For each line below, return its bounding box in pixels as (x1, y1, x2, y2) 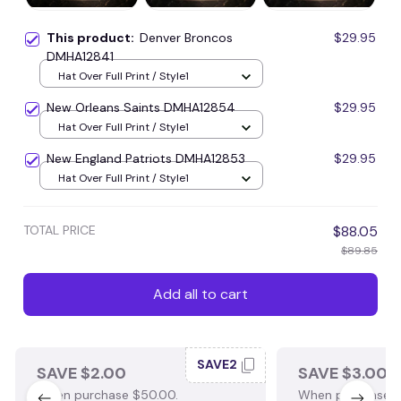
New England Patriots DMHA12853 (47, 149, 245, 166)
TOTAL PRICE (23, 221, 96, 238)
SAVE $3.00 (298, 362, 388, 384)
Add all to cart (153, 285, 248, 304)
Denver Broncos (140, 29, 233, 46)
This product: (47, 29, 140, 46)
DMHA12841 (47, 47, 114, 64)
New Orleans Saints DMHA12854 (47, 98, 235, 115)
